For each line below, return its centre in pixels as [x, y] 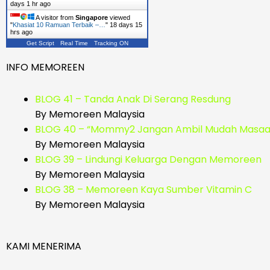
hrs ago [21, 32]
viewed [119, 18]
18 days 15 [126, 25]
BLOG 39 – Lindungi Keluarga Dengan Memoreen [148, 160]
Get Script [40, 43]
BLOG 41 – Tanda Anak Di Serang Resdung [133, 99]
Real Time [74, 43]
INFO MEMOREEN [45, 67]
